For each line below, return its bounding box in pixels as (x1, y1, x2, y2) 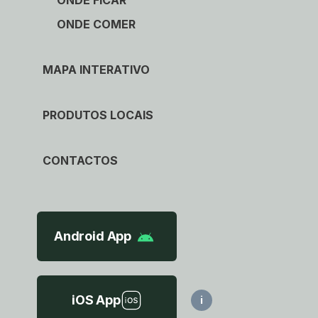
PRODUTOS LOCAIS (43, 107, 153, 122)
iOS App (72, 292, 121, 307)
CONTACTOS (43, 153, 118, 168)
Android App (54, 228, 132, 243)
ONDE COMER (57, 16, 136, 31)
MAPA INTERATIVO (43, 62, 150, 77)
